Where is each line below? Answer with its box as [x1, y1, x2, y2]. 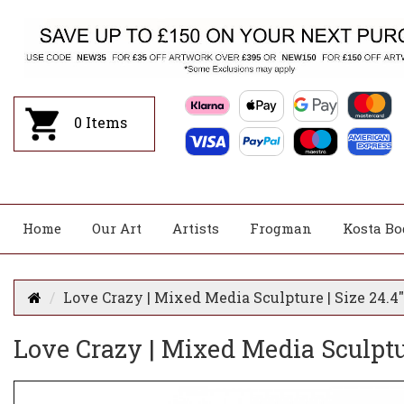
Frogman [250, 219, 312, 237]
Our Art [92, 219, 142, 237]
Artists [172, 219, 219, 237]
